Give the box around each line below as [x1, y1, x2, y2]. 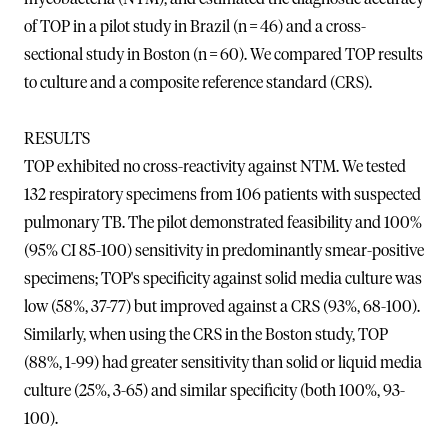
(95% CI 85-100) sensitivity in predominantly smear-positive [24, 242, 424, 259]
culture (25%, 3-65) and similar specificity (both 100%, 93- [24, 382, 405, 399]
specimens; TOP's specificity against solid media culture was [24, 270, 422, 287]
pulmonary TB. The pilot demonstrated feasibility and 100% [24, 214, 422, 231]
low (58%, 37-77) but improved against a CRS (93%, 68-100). [24, 298, 420, 315]
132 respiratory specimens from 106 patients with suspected [24, 186, 421, 203]
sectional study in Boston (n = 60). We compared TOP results [24, 46, 423, 63]
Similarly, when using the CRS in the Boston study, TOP [24, 326, 388, 343]
